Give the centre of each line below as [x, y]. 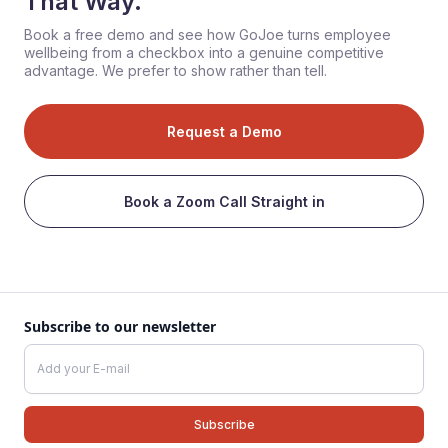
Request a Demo [224, 131]
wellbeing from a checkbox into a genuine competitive [204, 52]
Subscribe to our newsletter [120, 326]
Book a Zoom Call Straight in [224, 201]
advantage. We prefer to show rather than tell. [175, 70]
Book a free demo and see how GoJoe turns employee [207, 34]
